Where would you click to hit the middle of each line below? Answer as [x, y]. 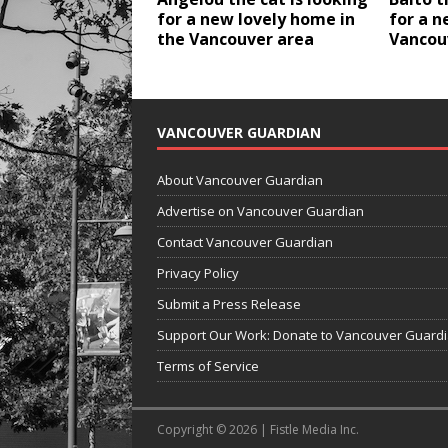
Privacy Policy [198, 273]
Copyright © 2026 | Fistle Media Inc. [258, 430]
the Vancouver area [235, 39]
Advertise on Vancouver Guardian [260, 211]
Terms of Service [208, 366]
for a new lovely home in [256, 19]
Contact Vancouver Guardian [245, 242]
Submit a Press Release [229, 304]
